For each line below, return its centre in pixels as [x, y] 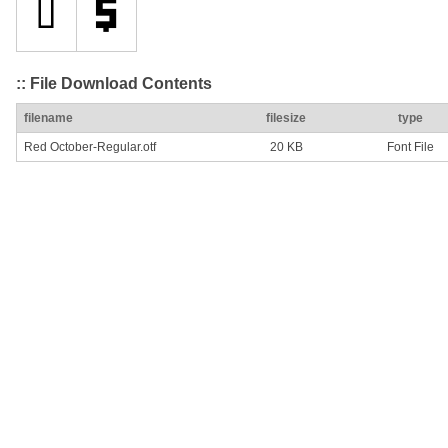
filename [48, 118]
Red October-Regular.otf [90, 147]
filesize [286, 118]
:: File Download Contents [114, 83]
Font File [410, 147]
